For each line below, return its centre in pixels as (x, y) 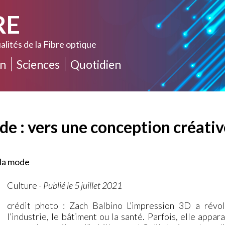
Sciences (38, 64)
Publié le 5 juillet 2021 (83, 185)
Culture (22, 185)
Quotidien (96, 64)
